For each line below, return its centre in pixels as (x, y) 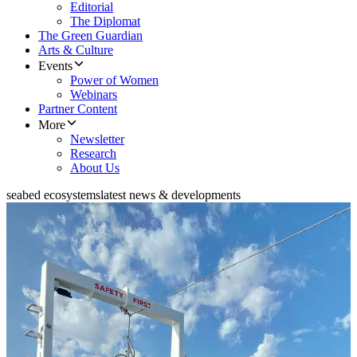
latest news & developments (171, 195)
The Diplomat (105, 22)
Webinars (94, 95)
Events (55, 66)
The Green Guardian (90, 36)
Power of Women (114, 80)
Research (93, 154)
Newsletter (97, 139)
